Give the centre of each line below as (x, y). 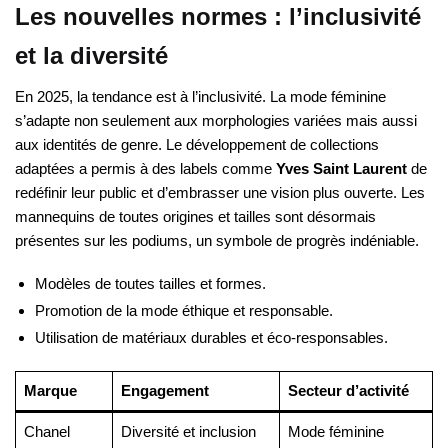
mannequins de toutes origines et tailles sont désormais (195, 216)
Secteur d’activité (348, 391)
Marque (50, 391)
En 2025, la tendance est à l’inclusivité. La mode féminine (200, 96)
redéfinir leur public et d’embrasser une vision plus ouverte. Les (220, 192)
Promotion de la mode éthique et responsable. (184, 311)
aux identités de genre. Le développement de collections (197, 144)
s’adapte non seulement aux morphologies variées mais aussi (216, 120)
